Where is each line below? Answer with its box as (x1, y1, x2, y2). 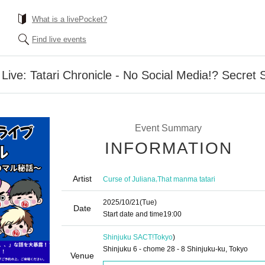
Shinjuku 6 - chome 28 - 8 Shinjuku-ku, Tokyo (103, 245, 248, 253)
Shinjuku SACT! (103, 233, 154, 241)
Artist (73, 174, 92, 183)
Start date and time (103, 210, 163, 218)
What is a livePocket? (32, 15, 107, 24)
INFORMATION (105, 139, 232, 157)
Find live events (32, 35, 86, 44)
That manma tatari (157, 174, 215, 183)
